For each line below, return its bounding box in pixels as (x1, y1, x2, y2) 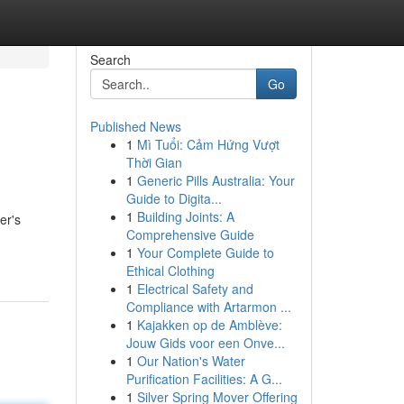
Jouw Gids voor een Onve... (125, 334, 285, 352)
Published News (89, 117, 181, 135)
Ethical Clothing (125, 262, 215, 280)
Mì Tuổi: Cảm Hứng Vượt (136, 135, 280, 153)
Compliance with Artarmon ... (125, 298, 291, 316)
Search (89, 50, 131, 69)
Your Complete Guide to (136, 243, 274, 262)
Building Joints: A (136, 207, 234, 225)
